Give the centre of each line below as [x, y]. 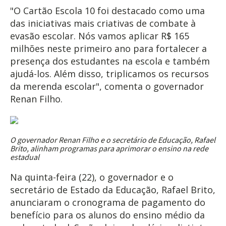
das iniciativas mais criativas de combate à [103, 23]
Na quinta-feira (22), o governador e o [92, 177]
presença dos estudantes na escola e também [110, 61]
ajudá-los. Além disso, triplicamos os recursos [109, 73]
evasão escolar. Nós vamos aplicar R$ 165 [100, 36]
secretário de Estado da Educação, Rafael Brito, [113, 189]
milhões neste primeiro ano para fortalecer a [108, 48]
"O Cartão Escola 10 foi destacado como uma [107, 10]
